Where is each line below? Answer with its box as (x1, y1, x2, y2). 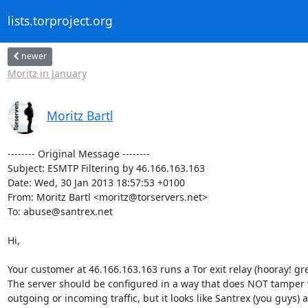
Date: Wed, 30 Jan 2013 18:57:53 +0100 (7, 175, 185, 189)
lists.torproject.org (7, 12, 113, 30)
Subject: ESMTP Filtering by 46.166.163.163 (7, 161, 205, 175)
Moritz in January (7, 66, 87, 80)
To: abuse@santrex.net (7, 204, 113, 218)
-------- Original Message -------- (7, 146, 150, 160)
